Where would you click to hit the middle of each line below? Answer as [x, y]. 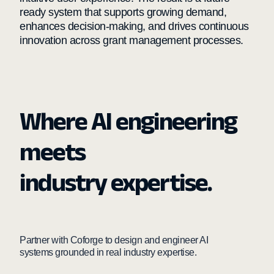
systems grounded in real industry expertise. [108, 253]
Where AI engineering [128, 121]
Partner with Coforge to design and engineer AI [114, 240]
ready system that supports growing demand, [123, 13]
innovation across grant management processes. [131, 41]
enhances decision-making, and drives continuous [134, 27]
